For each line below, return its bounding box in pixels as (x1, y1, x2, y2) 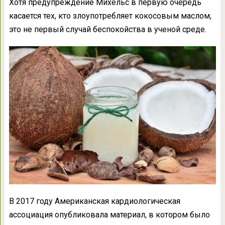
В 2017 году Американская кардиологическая (9, 196, 180, 206)
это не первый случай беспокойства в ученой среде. (9, 24, 206, 34)
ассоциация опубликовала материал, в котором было (9, 209, 210, 219)
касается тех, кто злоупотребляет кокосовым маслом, (9, 11, 211, 21)
